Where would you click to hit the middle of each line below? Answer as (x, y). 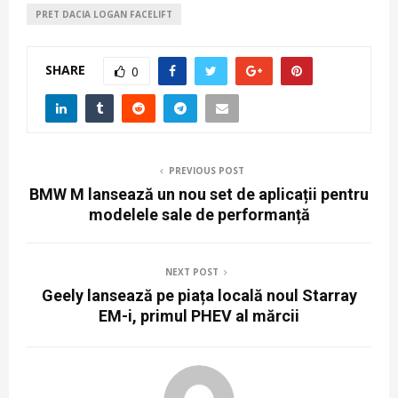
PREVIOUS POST (206, 171)
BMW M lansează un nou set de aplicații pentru (199, 195)
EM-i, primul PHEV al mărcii (199, 316)
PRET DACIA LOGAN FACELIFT (104, 15)
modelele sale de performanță (199, 215)
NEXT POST (192, 272)
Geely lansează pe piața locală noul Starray (199, 296)
